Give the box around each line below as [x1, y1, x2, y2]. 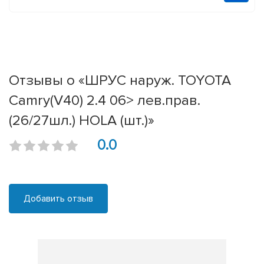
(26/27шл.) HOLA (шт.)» [9, 111, 154, 130]
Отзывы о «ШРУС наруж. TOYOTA [9, 71, 231, 90]
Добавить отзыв [24, 193, 93, 205]
